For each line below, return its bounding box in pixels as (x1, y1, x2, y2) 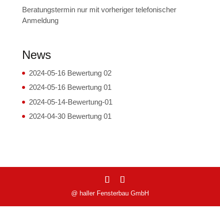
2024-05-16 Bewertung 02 (28, 68, 111, 77)
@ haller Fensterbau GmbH (71, 189, 149, 197)
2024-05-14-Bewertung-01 (28, 97, 112, 106)
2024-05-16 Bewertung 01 (28, 83, 111, 92)
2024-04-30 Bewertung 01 (28, 112, 111, 121)
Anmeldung (22, 16, 58, 25)
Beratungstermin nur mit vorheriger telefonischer (22, 5, 176, 14)
